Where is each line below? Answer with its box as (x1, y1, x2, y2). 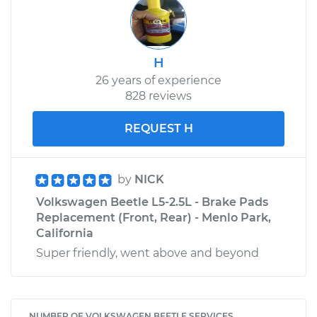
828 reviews (125, 88, 192, 103)
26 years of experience (96, 73, 221, 87)
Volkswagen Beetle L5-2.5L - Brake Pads (36, 195, 268, 209)
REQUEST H (124, 121, 193, 135)
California (36, 226, 93, 240)
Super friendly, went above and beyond (36, 246, 259, 260)
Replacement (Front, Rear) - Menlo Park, (36, 210, 271, 224)
